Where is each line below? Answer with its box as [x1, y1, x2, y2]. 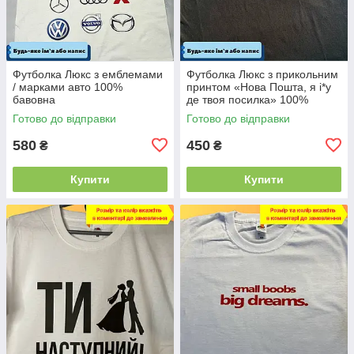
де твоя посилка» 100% [186, 92, 308, 106]
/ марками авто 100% [13, 80, 122, 93]
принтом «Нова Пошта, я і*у [186, 80, 331, 93]
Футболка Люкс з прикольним [186, 67, 338, 81]
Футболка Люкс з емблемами [13, 67, 163, 81]
